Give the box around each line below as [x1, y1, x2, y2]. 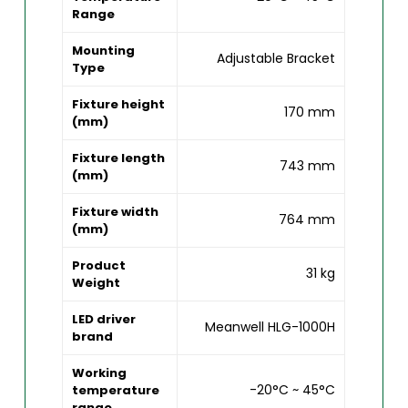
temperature [72, 382, 160, 400]
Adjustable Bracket [217, 49, 336, 68]
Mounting [72, 42, 136, 60]
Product [72, 257, 127, 275]
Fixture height [72, 96, 166, 114]
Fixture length [72, 149, 166, 168]
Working [72, 364, 127, 382]
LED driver [72, 311, 137, 329]
